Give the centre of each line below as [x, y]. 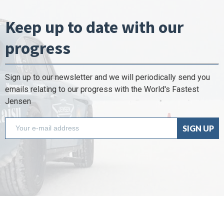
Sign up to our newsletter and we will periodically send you [107, 77]
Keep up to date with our [94, 27]
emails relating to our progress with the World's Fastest [102, 89]
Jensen [18, 101]
